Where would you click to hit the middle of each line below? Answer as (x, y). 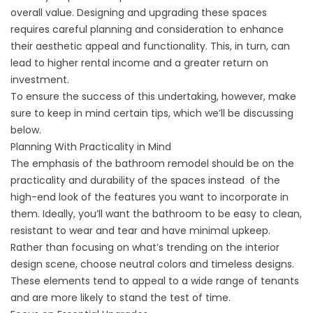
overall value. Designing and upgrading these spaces (139, 13)
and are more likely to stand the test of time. (121, 298)
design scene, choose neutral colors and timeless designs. (152, 264)
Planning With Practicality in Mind (91, 147)
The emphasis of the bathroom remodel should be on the (152, 164)
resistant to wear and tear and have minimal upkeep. (140, 231)
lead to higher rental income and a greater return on (139, 63)
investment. (40, 80)
